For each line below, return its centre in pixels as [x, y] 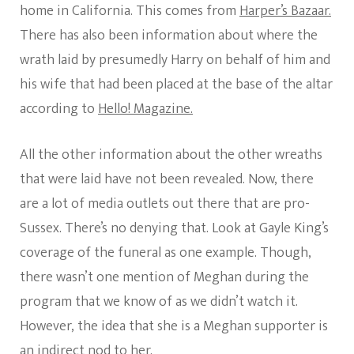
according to [59, 109]
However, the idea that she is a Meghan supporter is [174, 327]
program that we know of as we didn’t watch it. [159, 302]
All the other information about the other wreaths [171, 155]
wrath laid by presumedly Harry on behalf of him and [175, 60]
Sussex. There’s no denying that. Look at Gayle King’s [174, 229]
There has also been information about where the [169, 36]
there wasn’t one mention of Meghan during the [164, 278]
